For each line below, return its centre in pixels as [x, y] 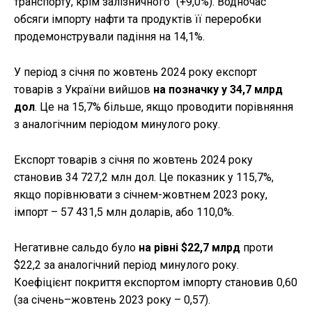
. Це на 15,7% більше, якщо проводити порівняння [164, 107]
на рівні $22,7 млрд [189, 248]
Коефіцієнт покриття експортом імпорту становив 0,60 [156, 283]
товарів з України [60, 90]
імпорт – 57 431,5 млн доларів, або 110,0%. [124, 212]
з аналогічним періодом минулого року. [117, 125]
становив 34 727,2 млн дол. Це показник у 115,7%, [144, 178]
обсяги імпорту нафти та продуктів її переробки [138, 19]
